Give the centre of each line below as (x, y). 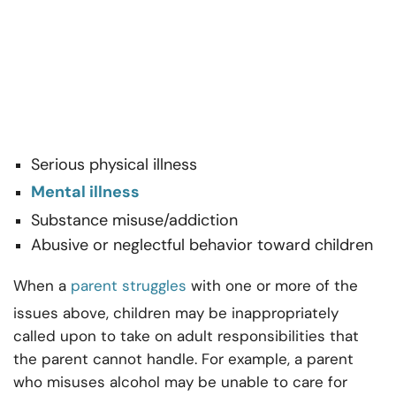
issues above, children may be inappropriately (176, 313)
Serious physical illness (114, 165)
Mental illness (85, 192)
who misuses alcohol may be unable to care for (180, 382)
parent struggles (129, 286)
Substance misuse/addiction (134, 221)
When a (42, 286)
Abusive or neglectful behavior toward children (204, 245)
